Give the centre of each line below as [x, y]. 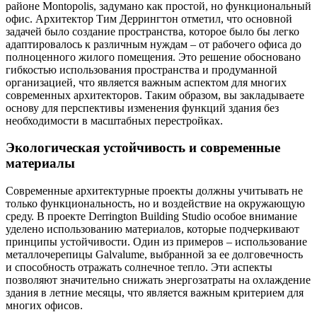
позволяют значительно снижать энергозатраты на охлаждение [158, 280]
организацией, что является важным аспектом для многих [146, 82]
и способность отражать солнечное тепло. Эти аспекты [139, 267]
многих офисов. [44, 306]
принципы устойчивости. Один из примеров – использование [156, 242]
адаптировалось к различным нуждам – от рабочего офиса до [154, 44]
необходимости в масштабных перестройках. [114, 120]
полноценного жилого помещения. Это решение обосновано [153, 57]
